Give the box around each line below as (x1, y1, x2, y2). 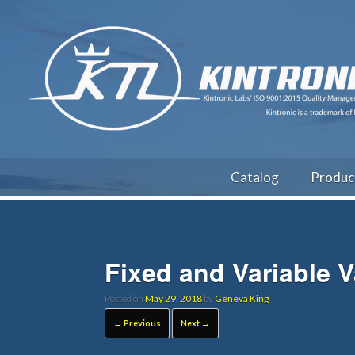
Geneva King (215, 292, 269, 304)
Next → (181, 318, 210, 328)
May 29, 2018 (145, 292, 202, 304)
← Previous (113, 318, 161, 328)
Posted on (110, 292, 145, 304)
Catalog (231, 169, 279, 185)
